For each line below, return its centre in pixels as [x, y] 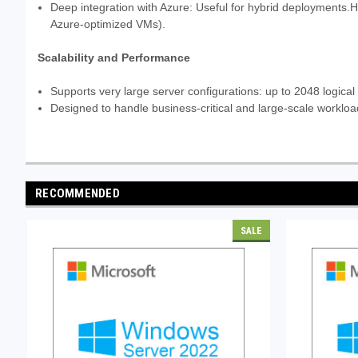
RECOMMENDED [78, 193]
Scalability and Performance [114, 57]
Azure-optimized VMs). [108, 24]
